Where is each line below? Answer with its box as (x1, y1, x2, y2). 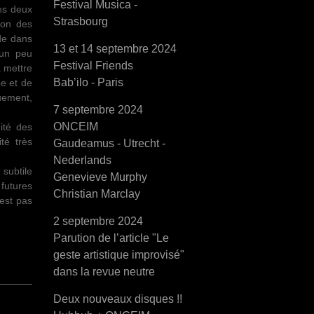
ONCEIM (53, 121, 98, 132)
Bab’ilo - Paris (53, 76, 123, 88)
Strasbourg (53, 15, 108, 27)
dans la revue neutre (53, 266, 155, 278)
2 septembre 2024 (53, 215, 143, 227)
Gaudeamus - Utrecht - (53, 137, 165, 149)
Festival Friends (53, 60, 133, 71)
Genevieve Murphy (53, 171, 147, 183)
